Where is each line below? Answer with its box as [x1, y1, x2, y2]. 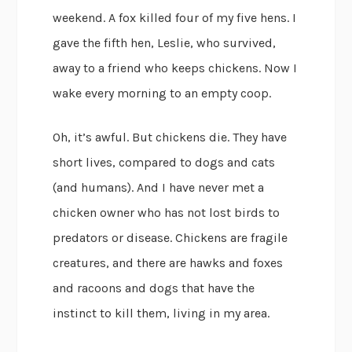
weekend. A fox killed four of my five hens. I [53, 10, 297, 26]
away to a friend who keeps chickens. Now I [53, 60, 298, 76]
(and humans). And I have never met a [53, 180, 265, 196]
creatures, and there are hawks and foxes [53, 255, 284, 271]
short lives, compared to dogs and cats [53, 155, 276, 170]
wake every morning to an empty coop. [53, 86, 272, 101]
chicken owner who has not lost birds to [53, 205, 280, 221]
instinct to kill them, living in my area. [53, 306, 270, 321]
